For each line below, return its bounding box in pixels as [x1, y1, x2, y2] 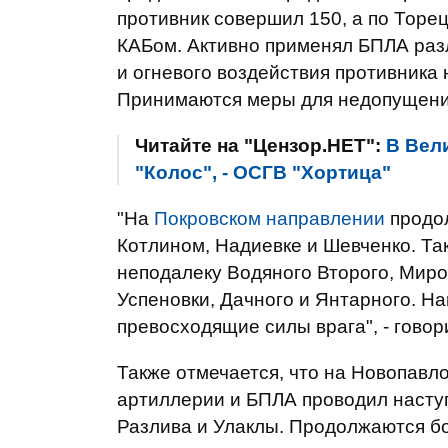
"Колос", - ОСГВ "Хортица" [135, 162, 391, 183]
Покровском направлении [154, 208, 385, 229]
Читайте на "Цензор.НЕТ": [135, 135, 386, 156]
